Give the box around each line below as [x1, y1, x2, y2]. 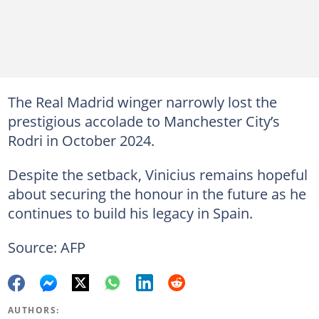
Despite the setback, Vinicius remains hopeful [7, 164, 308, 184]
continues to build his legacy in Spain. [7, 202, 253, 223]
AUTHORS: [7, 303, 60, 316]
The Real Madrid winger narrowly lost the [7, 91, 277, 112]
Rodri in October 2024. [7, 130, 155, 150]
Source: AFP [7, 236, 85, 257]
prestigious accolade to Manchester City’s [7, 110, 280, 131]
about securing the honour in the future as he [7, 183, 306, 204]
